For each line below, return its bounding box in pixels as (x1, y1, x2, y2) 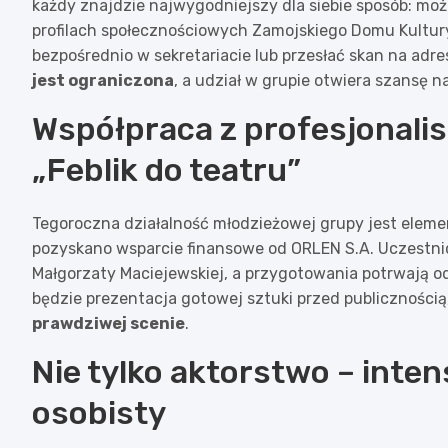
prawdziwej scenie (32, 313, 185, 333)
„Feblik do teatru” (32, 150, 301, 189)
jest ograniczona (32, 70, 174, 90)
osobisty (32, 393, 166, 432)
